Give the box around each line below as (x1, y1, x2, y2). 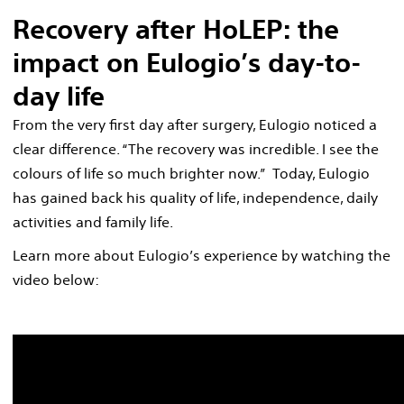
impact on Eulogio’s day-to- (13, 45, 361, 79)
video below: (13, 270, 99, 289)
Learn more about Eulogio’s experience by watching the (13, 245, 390, 264)
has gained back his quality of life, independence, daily (13, 188, 378, 207)
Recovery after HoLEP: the (13, 12, 339, 46)
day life (13, 78, 105, 113)
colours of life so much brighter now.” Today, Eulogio (13, 163, 370, 182)
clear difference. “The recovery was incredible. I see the (13, 139, 379, 158)
